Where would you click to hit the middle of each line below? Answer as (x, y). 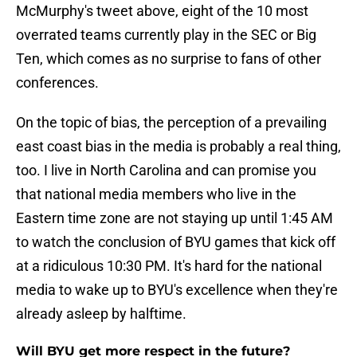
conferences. (57, 83)
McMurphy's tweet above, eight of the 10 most (162, 11)
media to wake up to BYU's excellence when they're (177, 290)
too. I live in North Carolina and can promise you (166, 171)
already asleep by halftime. (101, 314)
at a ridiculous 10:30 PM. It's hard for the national (169, 266)
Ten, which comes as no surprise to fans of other (169, 59)
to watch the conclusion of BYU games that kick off (176, 242)
